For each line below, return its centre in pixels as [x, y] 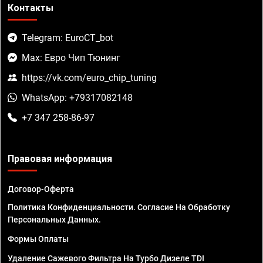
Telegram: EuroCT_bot [68, 38]
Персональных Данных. [54, 219]
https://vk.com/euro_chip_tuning [89, 77]
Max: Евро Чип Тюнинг [71, 58]
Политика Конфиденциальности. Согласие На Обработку [119, 207]
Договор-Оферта [41, 189]
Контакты [31, 8]
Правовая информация [60, 159]
